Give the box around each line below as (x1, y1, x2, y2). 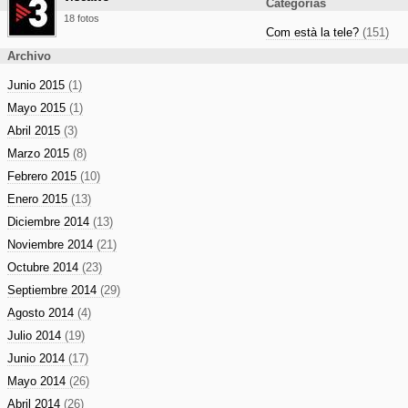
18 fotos (64, 13, 99, 24)
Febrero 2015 (7, 169, 80, 183)
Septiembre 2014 (7, 283, 100, 297)
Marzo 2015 (7, 147, 73, 160)
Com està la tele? (266, 25, 362, 39)
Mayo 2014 (7, 374, 69, 388)
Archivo (7, 49, 51, 63)
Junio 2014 (7, 352, 68, 365)
